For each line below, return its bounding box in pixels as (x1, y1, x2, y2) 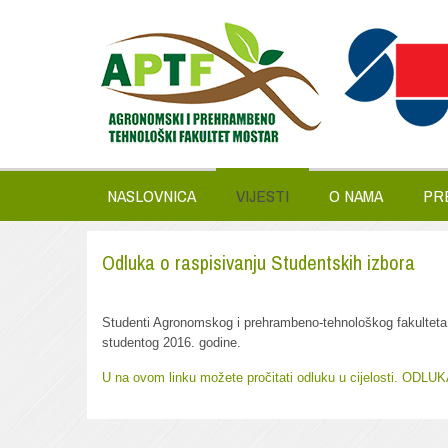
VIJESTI (236, 184, 289, 207)
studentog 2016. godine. (102, 335, 242, 351)
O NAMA (329, 184, 383, 207)
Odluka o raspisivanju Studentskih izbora (102, 249, 416, 277)
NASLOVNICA (107, 184, 196, 207)
